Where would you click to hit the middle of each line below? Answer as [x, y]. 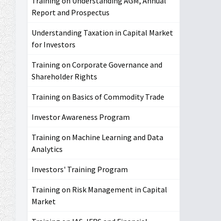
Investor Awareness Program [81, 117]
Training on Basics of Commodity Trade [98, 96]
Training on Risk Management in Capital [99, 189]
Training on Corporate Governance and [97, 64]
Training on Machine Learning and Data [97, 137]
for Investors [54, 44]
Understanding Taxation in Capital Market [102, 32]
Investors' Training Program [80, 169]
